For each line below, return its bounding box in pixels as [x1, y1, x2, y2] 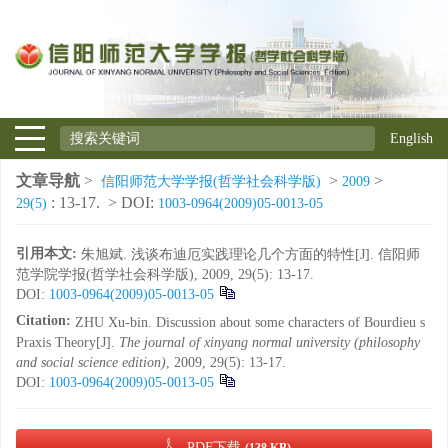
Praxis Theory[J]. [16, 335, 119, 350]
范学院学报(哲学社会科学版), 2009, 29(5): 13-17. [16, 267, 314, 282]
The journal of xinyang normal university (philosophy [119, 335, 420, 350]
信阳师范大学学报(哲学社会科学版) [101, 174, 321, 189]
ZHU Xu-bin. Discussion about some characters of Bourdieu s [75, 315, 425, 330]
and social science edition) [16, 355, 166, 370]
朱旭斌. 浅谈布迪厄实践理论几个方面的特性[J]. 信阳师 [81, 247, 420, 262]
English [390, 131, 433, 146]
